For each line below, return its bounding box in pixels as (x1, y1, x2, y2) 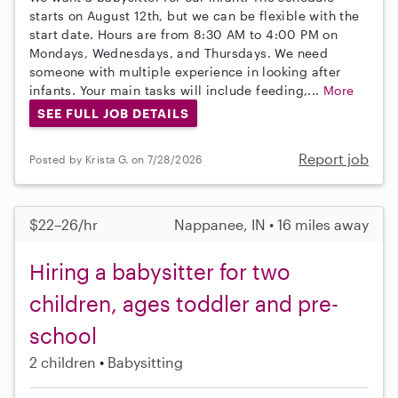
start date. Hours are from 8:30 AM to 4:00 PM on (29, 26, 338, 42)
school (29, 322, 97, 349)
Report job (298, 150, 369, 168)
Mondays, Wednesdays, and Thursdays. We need (29, 44, 329, 60)
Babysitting (107, 354, 183, 371)
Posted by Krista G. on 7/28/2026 (29, 152, 203, 165)
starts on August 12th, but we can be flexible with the (29, 7, 360, 23)
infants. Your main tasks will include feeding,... (29, 82, 323, 98)
